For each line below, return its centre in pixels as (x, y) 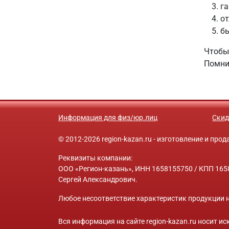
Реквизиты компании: (95, 158)
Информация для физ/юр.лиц (108, 118)
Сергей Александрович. (98, 179)
